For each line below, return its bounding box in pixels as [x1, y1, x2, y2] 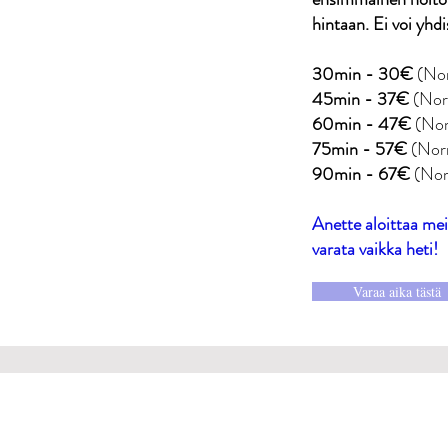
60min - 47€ [312, 111, 411, 137]
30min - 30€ [312, 61, 413, 87]
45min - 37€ [312, 86, 409, 112]
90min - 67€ [312, 161, 410, 187]
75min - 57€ [312, 136, 407, 162]
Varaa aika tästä [352, 282, 441, 301]
